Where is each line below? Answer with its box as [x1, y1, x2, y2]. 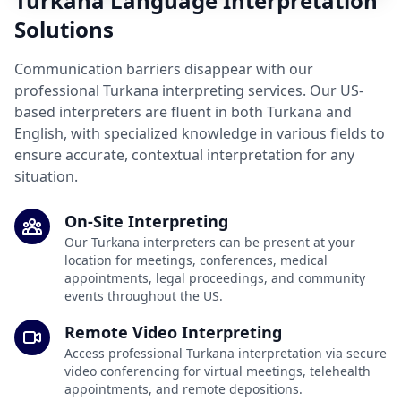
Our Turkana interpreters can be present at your [64, 234, 355, 252]
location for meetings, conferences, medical [64, 252, 328, 269]
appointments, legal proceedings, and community [64, 269, 365, 287]
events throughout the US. [64, 287, 223, 305]
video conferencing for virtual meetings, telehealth [64, 363, 371, 380]
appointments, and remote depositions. [64, 380, 303, 398]
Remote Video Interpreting [64, 321, 282, 344]
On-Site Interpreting [64, 210, 228, 233]
